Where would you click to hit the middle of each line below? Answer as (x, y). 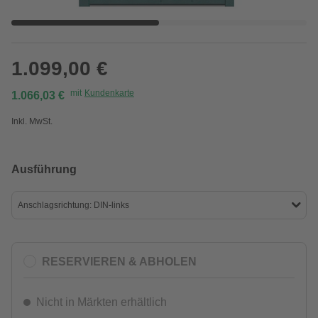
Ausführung (44, 169)
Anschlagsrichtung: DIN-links (73, 205)
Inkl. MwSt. (32, 121)
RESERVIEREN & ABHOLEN (119, 261)
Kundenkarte (109, 93)
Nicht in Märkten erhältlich (102, 302)
